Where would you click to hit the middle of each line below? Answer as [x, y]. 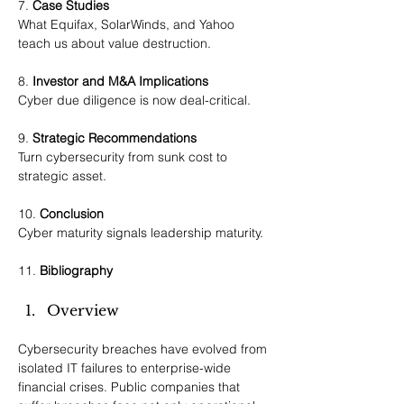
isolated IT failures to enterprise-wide [126, 368]
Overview [83, 310]
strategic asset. [62, 176]
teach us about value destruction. [115, 43]
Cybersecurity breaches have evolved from [144, 349]
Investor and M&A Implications [120, 81]
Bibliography [76, 271]
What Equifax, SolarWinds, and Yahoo [128, 24]
